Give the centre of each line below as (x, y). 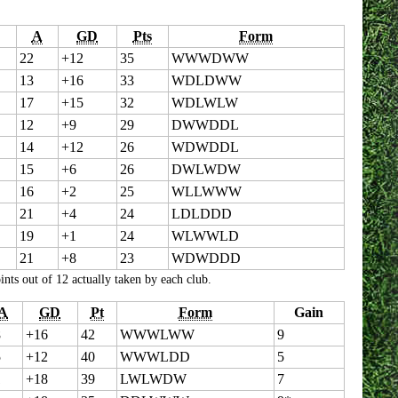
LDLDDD (201, 214)
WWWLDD (155, 357)
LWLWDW (153, 379)
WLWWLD (205, 236)
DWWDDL (205, 125)
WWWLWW (157, 334)
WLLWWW (206, 191)
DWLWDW (206, 169)
